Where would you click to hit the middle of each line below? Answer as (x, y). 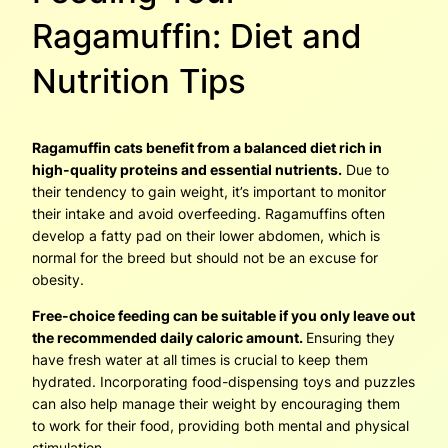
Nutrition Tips (139, 81)
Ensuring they (350, 337)
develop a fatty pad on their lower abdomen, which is (206, 235)
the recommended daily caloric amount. (169, 337)
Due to (365, 169)
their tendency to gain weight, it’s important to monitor (209, 191)
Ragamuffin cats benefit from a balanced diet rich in (207, 147)
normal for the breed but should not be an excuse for (205, 257)
